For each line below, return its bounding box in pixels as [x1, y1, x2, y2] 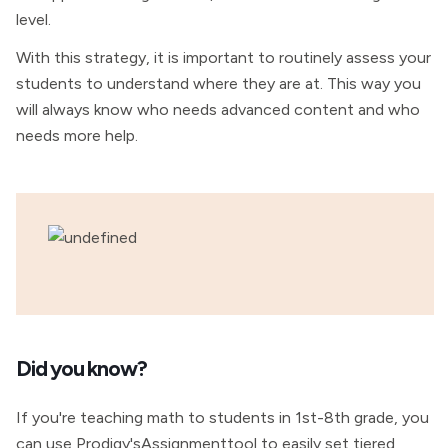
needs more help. [16, 126, 138, 145]
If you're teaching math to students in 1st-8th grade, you [16, 408, 429, 427]
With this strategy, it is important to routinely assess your [16, 48, 431, 67]
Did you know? [16, 355, 147, 381]
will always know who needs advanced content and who [16, 100, 420, 119]
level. [16, 10, 51, 29]
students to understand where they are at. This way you [16, 74, 421, 93]
